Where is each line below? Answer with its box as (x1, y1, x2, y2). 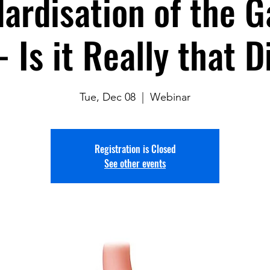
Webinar (150, 90, 190, 104)
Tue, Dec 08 (80, 90, 136, 104)
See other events (104, 156, 166, 171)
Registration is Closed (94, 142, 176, 156)
